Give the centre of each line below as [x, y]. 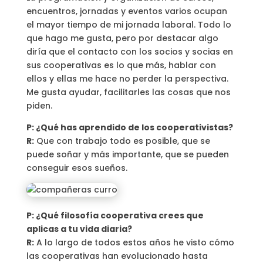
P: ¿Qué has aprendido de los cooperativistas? [129, 128]
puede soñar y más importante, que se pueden [127, 155]
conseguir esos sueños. [77, 168]
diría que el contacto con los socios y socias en [129, 52]
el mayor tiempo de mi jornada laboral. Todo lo [129, 25]
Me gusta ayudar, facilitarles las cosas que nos [128, 92]
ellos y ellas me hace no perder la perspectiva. [127, 79]
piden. [39, 106]
